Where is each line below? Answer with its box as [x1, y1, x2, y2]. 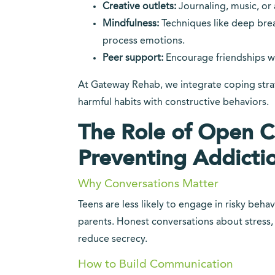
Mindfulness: [103, 19, 159, 29]
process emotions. [103, 36, 185, 46]
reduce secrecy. [78, 234, 147, 244]
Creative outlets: [103, 2, 176, 12]
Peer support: [103, 53, 163, 63]
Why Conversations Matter [78, 178, 219, 190]
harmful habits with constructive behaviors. [78, 98, 269, 107]
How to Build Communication [78, 258, 233, 271]
